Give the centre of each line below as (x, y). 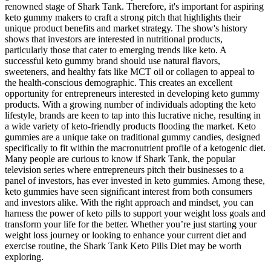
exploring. (24, 256)
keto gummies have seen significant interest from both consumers (129, 191)
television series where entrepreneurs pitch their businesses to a (124, 169)
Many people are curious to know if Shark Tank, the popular (120, 158)
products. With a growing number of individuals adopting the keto (130, 104)
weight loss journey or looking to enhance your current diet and (126, 235)
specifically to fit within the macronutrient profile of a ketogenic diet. (135, 148)
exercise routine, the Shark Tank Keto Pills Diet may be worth (123, 246)
